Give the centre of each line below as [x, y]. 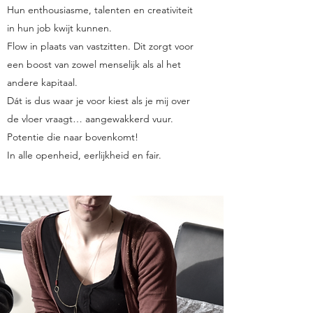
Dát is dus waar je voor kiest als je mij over [99, 101]
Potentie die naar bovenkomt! [73, 137]
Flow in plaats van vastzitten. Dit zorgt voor [100, 46]
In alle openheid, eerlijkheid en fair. [84, 155]
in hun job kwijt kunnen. [59, 28]
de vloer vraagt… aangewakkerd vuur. [90, 119]
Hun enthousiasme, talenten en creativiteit [100, 10]
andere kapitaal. [42, 82]
